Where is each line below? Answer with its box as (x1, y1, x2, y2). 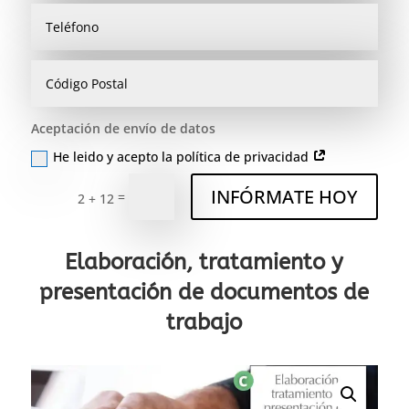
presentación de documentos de (39, 279, 370, 306)
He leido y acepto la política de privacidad (52, 148, 312, 166)
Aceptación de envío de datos (30, 120, 215, 138)
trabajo (166, 309, 243, 336)
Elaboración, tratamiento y (65, 249, 344, 276)
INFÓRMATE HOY (211, 184, 359, 209)
